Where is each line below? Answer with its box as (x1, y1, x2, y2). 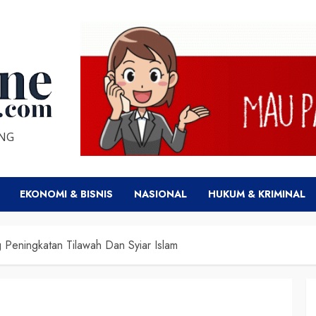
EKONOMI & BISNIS (20, 186, 113, 201)
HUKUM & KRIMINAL (208, 186, 305, 201)
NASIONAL (134, 186, 187, 201)
